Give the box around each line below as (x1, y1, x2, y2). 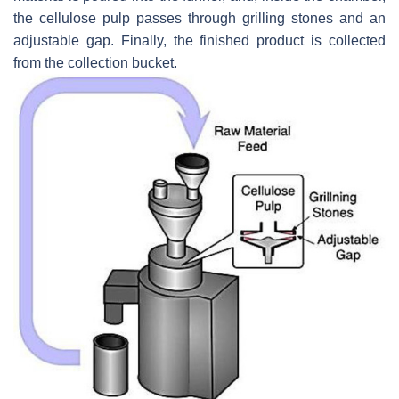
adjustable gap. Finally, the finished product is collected (13, 33, 386, 49)
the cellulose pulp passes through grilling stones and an (13, 11, 386, 27)
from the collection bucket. (13, 55, 177, 71)
